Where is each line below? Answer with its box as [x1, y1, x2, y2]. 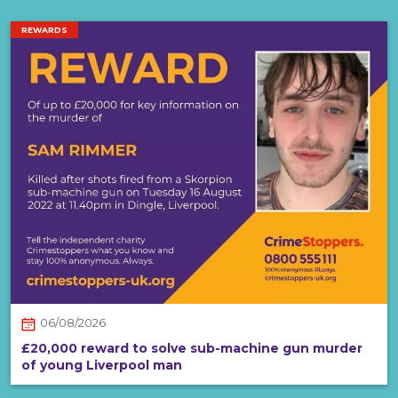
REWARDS [21, 25, 68, 36]
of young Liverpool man [21, 356, 182, 373]
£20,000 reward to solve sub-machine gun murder [21, 339, 362, 356]
